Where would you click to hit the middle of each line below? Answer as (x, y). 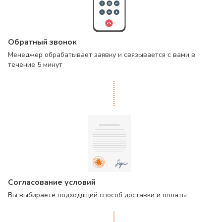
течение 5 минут (35, 65)
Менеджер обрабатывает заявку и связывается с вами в (102, 55)
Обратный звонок (42, 42)
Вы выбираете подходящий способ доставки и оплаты (97, 195)
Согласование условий (52, 182)
